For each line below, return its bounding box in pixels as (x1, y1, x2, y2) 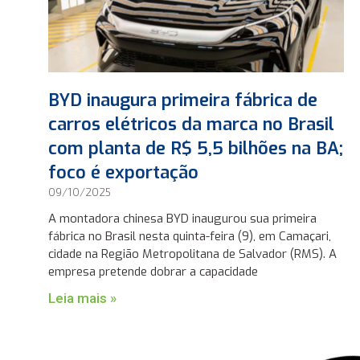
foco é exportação (48, 160, 199, 184)
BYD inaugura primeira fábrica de (48, 88, 318, 112)
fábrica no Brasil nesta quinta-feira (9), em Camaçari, (48, 227, 332, 244)
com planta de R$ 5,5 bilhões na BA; (48, 136, 344, 160)
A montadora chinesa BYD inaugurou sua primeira (48, 210, 317, 227)
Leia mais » (48, 289, 117, 306)
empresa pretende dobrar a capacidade (48, 263, 259, 280)
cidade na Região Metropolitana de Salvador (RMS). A (48, 245, 337, 262)
